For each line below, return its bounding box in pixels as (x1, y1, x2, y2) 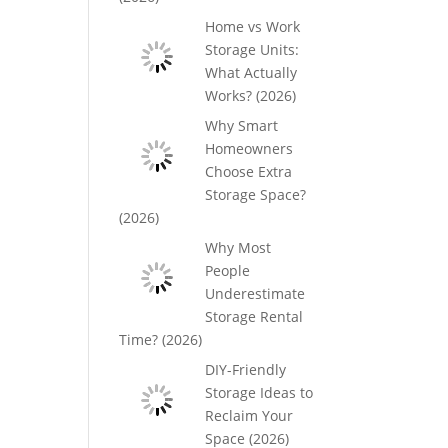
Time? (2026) (119, 330, 203, 349)
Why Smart (204, 116, 278, 135)
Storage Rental (204, 307, 303, 326)
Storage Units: (204, 40, 299, 59)
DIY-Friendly (204, 360, 286, 379)
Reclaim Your (204, 406, 293, 425)
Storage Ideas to (204, 383, 313, 402)
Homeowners (204, 139, 293, 158)
